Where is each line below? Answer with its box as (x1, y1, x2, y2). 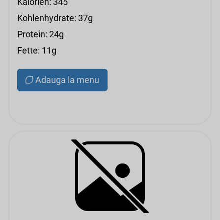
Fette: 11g (17, 45, 56, 55)
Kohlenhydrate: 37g (17, 13, 93, 23)
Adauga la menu (35, 75, 99, 85)
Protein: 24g (17, 29, 64, 39)
